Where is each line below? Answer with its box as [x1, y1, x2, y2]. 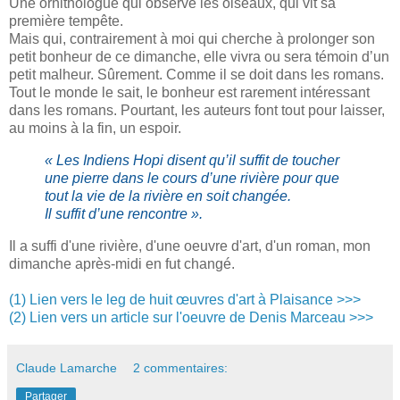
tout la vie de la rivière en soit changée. [45, 187, 291, 204]
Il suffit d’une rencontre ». [45, 205, 203, 221]
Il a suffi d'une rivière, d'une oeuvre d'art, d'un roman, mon [9, 237, 371, 254]
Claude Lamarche [16, 360, 117, 375]
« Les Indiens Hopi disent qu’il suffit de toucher [45, 152, 339, 168]
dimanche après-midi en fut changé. [9, 255, 235, 271]
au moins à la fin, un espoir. [9, 121, 181, 137]
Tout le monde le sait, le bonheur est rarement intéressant [9, 85, 370, 101]
